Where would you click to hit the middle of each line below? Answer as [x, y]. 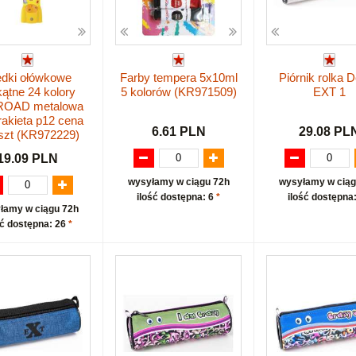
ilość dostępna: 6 [176, 197]
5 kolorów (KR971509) [178, 92]
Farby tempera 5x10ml [178, 78]
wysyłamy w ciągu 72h [178, 182]
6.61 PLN [178, 131]
